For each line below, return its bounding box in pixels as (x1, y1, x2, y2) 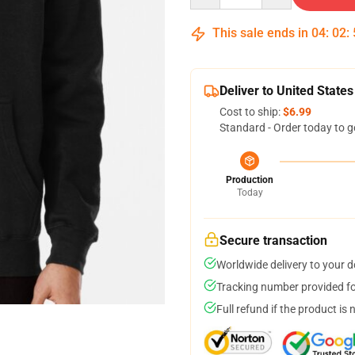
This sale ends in (209, 25, 311, 40)
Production (226, 174, 273, 185)
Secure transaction (219, 233, 327, 248)
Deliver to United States (219, 83, 353, 98)
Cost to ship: (219, 105, 283, 118)
